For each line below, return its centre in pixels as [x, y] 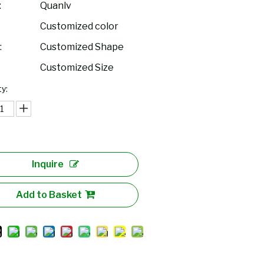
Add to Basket [49, 195]
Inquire [48, 164]
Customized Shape [82, 47]
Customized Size [77, 67]
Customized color [80, 26]
